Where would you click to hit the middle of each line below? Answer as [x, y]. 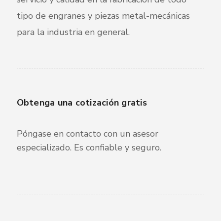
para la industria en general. [73, 32]
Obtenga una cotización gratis [82, 102]
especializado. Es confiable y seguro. [89, 147]
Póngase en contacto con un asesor [87, 133]
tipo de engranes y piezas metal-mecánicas [103, 16]
